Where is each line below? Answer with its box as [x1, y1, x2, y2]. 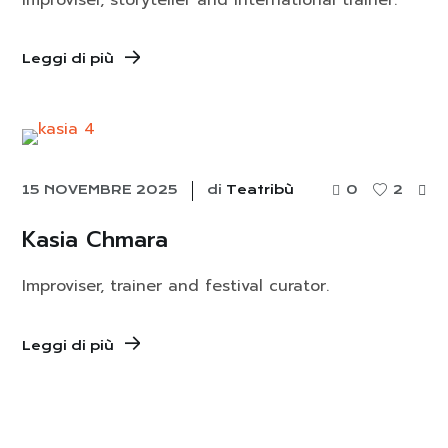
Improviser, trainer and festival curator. [22, 274, 330, 299]
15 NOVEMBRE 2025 [22, 182, 179, 198]
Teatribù [226, 182, 295, 198]
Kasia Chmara [22, 223, 169, 257]
